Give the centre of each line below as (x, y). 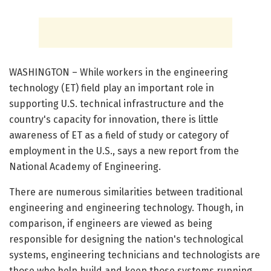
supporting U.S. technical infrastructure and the (116, 104)
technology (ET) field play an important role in (112, 88)
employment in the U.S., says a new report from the (124, 151)
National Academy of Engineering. (85, 167)
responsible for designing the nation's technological (126, 240)
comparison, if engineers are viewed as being (111, 224)
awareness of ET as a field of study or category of (119, 135)
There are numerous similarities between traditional (126, 192)
